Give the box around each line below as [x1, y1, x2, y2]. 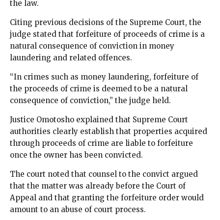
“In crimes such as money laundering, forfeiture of [10, 72, 198, 82]
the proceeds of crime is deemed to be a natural [10, 83, 188, 93]
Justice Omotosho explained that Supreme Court [10, 114, 188, 124]
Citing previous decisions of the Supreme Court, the [10, 17, 201, 27]
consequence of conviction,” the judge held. [10, 95, 171, 105]
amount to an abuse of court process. [10, 204, 146, 214]
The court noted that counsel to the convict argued [10, 169, 198, 179]
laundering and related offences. [10, 53, 132, 62]
